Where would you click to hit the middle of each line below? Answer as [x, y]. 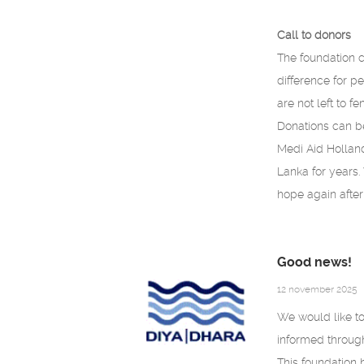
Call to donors [314, 35]
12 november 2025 [317, 289]
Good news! [314, 262]
